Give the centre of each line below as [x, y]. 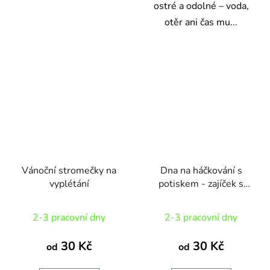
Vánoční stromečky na [69, 170]
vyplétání [69, 184]
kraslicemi [201, 197]
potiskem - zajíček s [201, 184]
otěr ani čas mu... [201, 22]
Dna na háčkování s [201, 170]
